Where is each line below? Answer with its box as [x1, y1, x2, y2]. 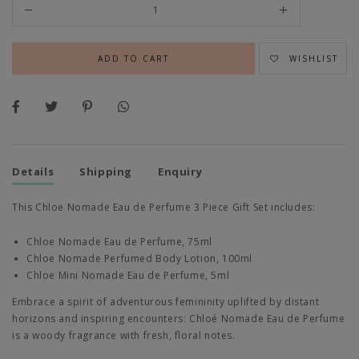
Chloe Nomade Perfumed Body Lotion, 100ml [26, 251, 252, 265]
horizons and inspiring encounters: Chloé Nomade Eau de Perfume [12, 311, 345, 325]
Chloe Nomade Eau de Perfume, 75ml [26, 234, 212, 248]
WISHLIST [289, 52, 338, 64]
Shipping [79, 163, 133, 179]
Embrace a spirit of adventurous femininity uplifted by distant [12, 294, 320, 309]
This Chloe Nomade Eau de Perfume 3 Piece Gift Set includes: [12, 200, 316, 214]
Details [12, 163, 54, 179]
